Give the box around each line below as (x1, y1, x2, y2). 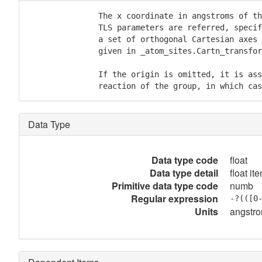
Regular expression (130, 192, 218, 205)
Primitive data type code (111, 179, 218, 192)
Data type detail (149, 166, 218, 180)
